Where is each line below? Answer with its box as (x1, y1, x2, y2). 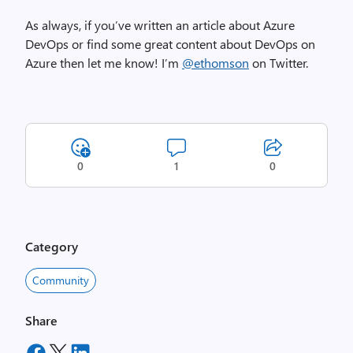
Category (25, 238, 78, 255)
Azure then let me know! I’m (25, 54, 182, 71)
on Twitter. (249, 54, 308, 71)
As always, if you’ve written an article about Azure (25, 17, 295, 33)
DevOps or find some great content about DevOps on (25, 35, 315, 52)
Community (32, 273, 89, 288)
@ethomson (182, 54, 249, 71)
